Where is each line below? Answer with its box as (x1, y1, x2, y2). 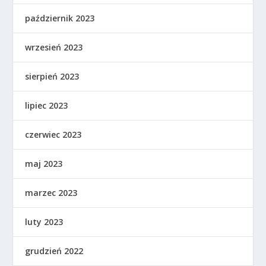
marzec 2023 (25, 186, 78, 198)
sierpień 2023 (25, 70, 80, 82)
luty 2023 (25, 216, 64, 227)
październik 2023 (25, 12, 95, 24)
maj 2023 (25, 157, 63, 169)
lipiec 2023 (25, 99, 68, 111)
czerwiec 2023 (25, 128, 82, 140)
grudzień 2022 (25, 245, 84, 256)
